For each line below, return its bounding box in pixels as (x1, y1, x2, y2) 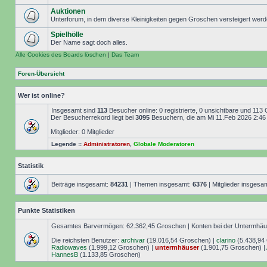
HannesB (51, 251, 78, 258)
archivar (121, 237, 145, 244)
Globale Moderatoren (133, 141, 194, 147)
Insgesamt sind (51, 107, 97, 114)
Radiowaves (51, 244, 87, 251)
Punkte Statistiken (18, 207, 75, 214)
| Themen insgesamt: (128, 181, 193, 188)
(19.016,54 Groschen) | (145, 237, 216, 244)
